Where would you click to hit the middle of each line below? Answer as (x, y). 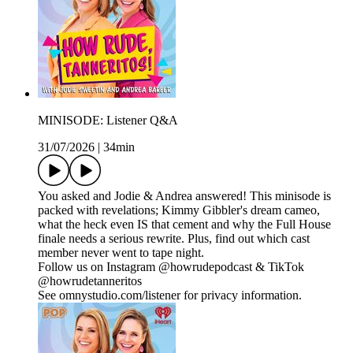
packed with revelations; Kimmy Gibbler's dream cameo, (179, 210)
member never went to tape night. (121, 253)
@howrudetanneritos (90, 281)
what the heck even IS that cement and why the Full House (184, 225)
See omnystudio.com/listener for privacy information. (170, 295)
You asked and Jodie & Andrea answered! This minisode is (184, 196)
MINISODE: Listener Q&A (108, 121)
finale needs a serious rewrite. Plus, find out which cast (174, 239)
